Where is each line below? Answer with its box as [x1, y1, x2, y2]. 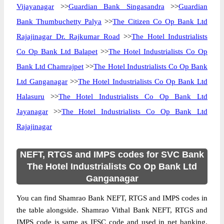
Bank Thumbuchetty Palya [16, 17, 102, 25]
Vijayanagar [16, 2, 54, 10]
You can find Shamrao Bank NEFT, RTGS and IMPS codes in [16, 194, 207, 202]
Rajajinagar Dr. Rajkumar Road [16, 32, 120, 40]
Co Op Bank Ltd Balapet [16, 47, 97, 55]
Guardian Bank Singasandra [68, 2, 164, 10]
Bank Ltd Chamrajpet [16, 62, 84, 70]
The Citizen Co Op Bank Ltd [112, 17, 207, 25]
